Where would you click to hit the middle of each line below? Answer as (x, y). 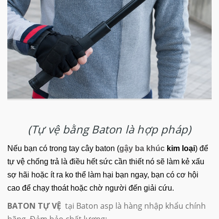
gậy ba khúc (142, 149)
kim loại (180, 149)
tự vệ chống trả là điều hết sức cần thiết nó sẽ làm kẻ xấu (106, 162)
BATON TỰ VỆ (34, 206)
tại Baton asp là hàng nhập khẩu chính (133, 206)
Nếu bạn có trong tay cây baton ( (63, 149)
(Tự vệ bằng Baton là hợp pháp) (109, 130)
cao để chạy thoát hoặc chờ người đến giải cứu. (91, 188)
